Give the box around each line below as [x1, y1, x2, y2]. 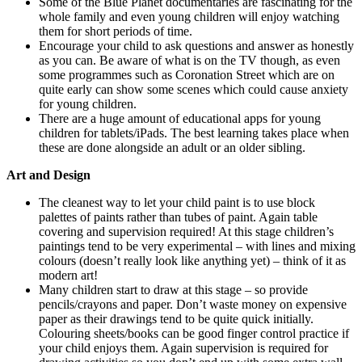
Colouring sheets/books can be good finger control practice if [39, 326, 349, 341]
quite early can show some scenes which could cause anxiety [39, 82, 348, 97]
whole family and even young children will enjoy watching [39, 10, 339, 24]
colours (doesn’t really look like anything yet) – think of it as [39, 254, 346, 268]
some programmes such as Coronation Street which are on [39, 68, 335, 82]
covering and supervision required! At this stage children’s [39, 225, 334, 239]
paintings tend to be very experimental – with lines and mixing [39, 239, 356, 254]
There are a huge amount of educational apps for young [39, 112, 321, 126]
